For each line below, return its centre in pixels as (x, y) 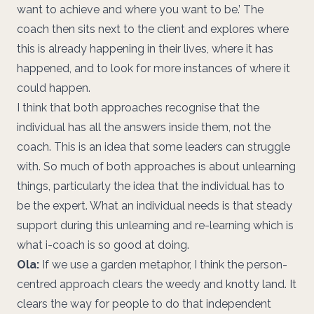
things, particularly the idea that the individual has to (151, 186)
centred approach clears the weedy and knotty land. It (157, 284)
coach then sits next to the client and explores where (153, 29)
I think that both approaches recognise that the (138, 107)
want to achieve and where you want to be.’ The (140, 9)
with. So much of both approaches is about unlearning (156, 166)
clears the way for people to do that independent (144, 303)
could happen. (54, 88)
